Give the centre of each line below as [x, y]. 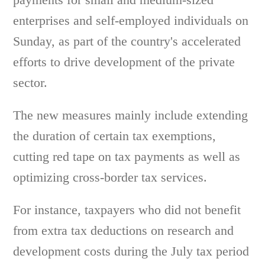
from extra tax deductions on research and [124, 230]
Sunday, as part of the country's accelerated [127, 41]
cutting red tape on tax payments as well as [127, 156]
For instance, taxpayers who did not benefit [127, 210]
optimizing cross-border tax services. [110, 177]
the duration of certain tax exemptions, [115, 136]
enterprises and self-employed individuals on [131, 20]
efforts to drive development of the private [124, 62]
